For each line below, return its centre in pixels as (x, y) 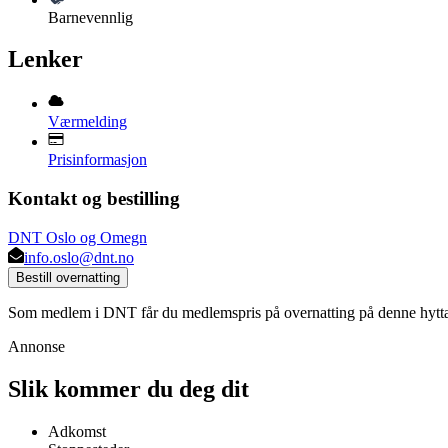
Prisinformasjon (97, 160)
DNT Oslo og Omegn (77, 237)
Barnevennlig (90, 17)
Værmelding (87, 122)
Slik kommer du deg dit (128, 388)
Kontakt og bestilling (94, 199)
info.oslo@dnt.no (79, 257)
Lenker (45, 59)
